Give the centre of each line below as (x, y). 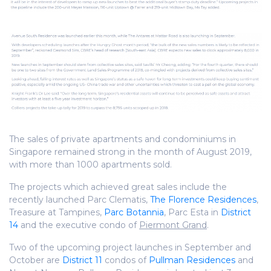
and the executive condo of (79, 225)
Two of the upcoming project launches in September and (130, 248)
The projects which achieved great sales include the (118, 187)
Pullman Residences (192, 260)
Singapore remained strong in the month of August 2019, (130, 152)
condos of (126, 260)
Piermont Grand (173, 225)
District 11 (82, 260)
